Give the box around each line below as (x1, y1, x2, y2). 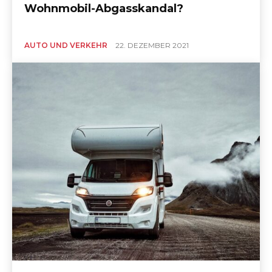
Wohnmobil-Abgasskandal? (24, 2, 184, 16)
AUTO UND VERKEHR (24, 41, 108, 50)
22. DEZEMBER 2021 (115, 41, 189, 50)
